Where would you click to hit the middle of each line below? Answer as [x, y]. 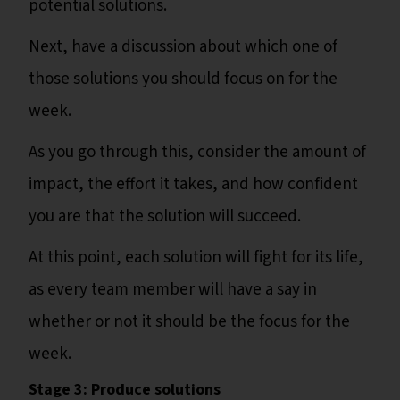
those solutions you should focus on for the [183, 79]
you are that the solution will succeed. [167, 217]
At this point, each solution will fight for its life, [196, 258]
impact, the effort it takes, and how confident [193, 185]
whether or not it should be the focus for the [189, 322]
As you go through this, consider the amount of [197, 153]
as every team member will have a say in [173, 290]
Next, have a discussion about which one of [183, 47]
